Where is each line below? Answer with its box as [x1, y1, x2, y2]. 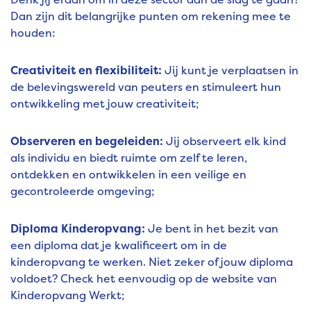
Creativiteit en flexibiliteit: [10, 62, 162, 78]
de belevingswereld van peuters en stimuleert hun [10, 79, 281, 95]
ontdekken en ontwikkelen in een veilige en [10, 167, 246, 183]
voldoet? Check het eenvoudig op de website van [10, 271, 277, 287]
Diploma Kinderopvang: [10, 221, 145, 237]
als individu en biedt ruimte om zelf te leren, [10, 150, 247, 166]
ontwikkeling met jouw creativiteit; [10, 96, 199, 112]
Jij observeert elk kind [163, 133, 286, 149]
